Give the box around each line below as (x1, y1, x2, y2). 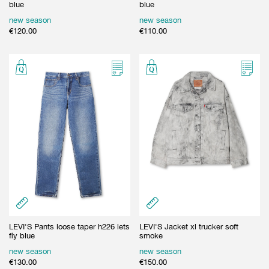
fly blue (9, 231, 35, 240)
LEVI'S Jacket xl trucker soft (139, 222, 238, 231)
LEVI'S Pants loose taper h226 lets (9, 222, 130, 231)
